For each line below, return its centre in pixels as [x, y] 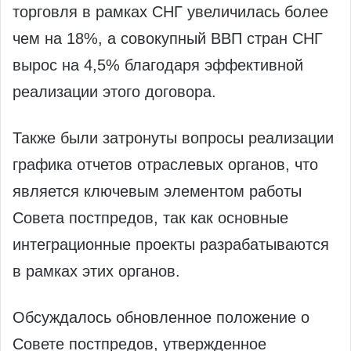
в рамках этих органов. [96, 271]
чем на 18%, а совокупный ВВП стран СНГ [168, 39]
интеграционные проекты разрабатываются [171, 245]
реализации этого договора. [114, 92]
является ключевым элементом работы [157, 192]
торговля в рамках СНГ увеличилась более [170, 12]
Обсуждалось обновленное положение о [161, 318]
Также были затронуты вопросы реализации [173, 138]
